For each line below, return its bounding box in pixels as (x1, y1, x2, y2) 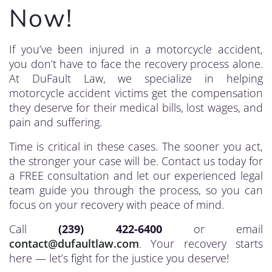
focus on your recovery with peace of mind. (9, 197, 224, 212)
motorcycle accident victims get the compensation (9, 86, 263, 100)
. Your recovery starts (139, 236, 263, 251)
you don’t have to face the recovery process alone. (9, 56, 263, 71)
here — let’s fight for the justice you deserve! (9, 251, 229, 265)
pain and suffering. (9, 115, 102, 129)
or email (161, 222, 263, 236)
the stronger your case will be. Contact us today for (9, 154, 263, 168)
